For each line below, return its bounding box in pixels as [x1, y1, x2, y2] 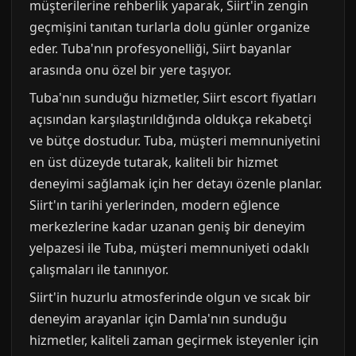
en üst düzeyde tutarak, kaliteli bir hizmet [29, 153, 278, 171]
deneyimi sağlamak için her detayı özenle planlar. [29, 174, 322, 192]
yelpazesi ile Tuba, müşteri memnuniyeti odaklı [29, 238, 309, 257]
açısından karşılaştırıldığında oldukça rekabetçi [29, 110, 311, 128]
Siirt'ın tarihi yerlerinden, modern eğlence [29, 195, 280, 214]
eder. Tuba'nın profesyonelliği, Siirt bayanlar [29, 39, 292, 57]
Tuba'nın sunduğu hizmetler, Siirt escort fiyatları [29, 88, 316, 106]
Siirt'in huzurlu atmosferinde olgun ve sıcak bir [29, 288, 311, 306]
